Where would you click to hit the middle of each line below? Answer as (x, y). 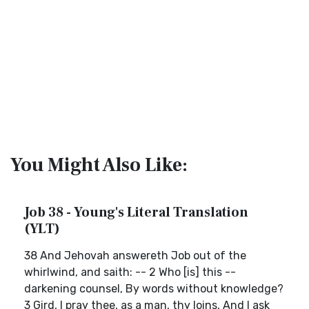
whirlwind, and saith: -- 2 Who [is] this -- (130, 272)
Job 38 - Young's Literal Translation (136, 212)
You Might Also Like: (99, 165)
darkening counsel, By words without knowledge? (154, 289)
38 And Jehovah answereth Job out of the (135, 256)
